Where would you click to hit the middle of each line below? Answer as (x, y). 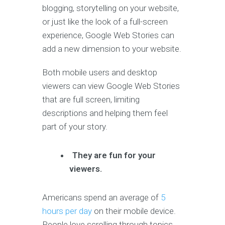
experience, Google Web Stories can (108, 35)
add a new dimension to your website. (112, 49)
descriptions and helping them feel (105, 113)
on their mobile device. (135, 211)
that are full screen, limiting (91, 100)
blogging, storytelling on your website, (110, 8)
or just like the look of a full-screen (105, 22)
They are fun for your (114, 155)
